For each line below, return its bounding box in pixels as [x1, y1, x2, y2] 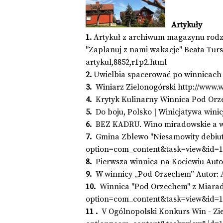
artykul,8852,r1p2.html [86, 57, 167, 67]
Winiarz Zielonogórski [92, 82, 178, 92]
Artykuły [165, 19, 202, 30]
